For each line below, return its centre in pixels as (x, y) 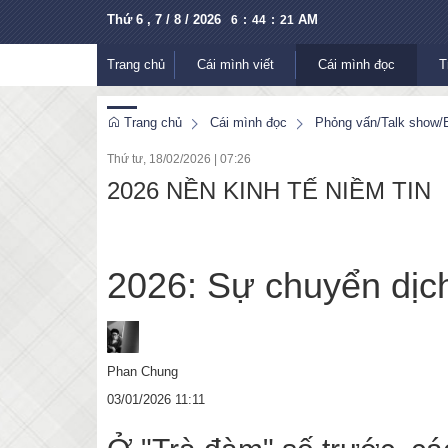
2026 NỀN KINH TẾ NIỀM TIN (269, 190)
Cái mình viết (235, 64)
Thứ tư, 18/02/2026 (159, 159)
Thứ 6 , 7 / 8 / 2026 (164, 19)
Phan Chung (142, 371)
